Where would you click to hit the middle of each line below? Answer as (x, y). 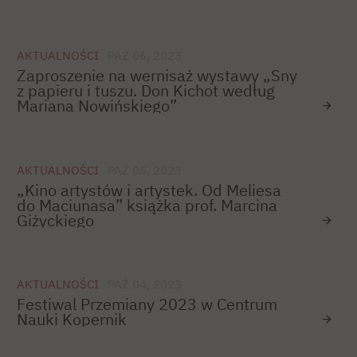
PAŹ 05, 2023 (145, 170)
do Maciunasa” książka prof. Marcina (147, 205)
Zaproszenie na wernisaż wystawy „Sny (157, 76)
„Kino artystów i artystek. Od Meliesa (149, 190)
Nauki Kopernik (72, 319)
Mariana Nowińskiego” (97, 106)
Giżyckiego (55, 220)
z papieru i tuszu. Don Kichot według (146, 91)
